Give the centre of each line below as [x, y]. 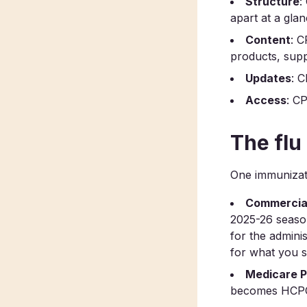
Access [266, 100]
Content [268, 40]
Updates [268, 78]
